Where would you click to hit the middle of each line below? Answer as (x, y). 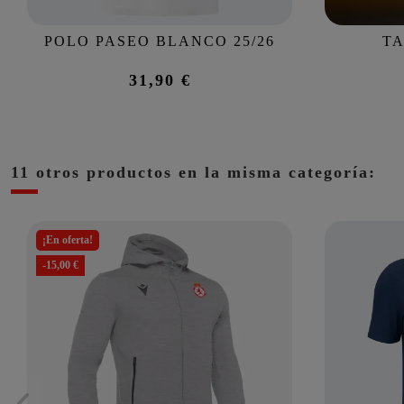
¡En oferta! (68, 240)
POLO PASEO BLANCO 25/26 (160, 41)
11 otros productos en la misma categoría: (193, 173)
